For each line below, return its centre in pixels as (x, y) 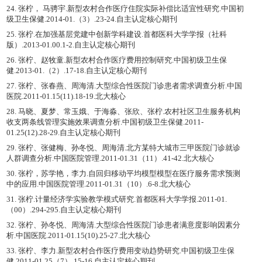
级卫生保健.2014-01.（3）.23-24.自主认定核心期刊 (92, 19)
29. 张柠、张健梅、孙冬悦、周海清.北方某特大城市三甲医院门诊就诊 (123, 148)
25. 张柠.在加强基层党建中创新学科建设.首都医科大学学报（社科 (116, 34)
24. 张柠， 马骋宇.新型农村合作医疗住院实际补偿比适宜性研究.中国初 (125, 8)
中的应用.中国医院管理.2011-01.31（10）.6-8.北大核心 (98, 184)
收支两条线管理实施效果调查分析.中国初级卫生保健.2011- (105, 122)
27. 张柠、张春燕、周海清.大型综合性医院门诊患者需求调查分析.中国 (124, 86)
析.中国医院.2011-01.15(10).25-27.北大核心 (78, 235)
